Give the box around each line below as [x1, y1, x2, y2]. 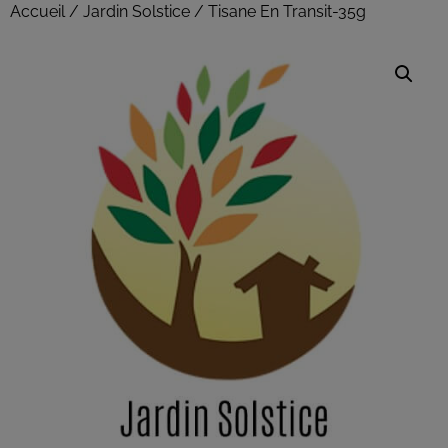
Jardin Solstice [83, 2, 190, 21]
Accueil [10, 2, 65, 21]
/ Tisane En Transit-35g [190, 2, 366, 21]
